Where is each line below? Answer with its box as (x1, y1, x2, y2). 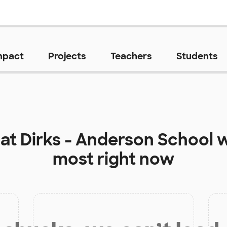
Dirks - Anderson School (20, 129, 213, 150)
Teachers (110, 50, 152, 62)
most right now (53, 148, 174, 170)
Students (176, 50, 218, 62)
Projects (48, 50, 86, 62)
